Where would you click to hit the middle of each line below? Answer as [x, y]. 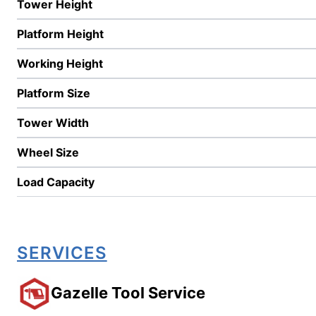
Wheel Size [48, 152]
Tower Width [53, 123]
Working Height [60, 63]
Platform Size [54, 93]
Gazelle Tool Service [128, 292]
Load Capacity [56, 182]
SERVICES [62, 253]
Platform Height [60, 34]
